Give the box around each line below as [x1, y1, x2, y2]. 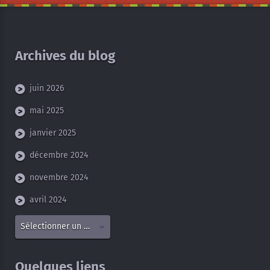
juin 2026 [30, 83, 64, 93]
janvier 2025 [30, 127, 76, 138]
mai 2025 [30, 105, 64, 116]
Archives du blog [15, 48, 115, 64]
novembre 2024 [30, 172, 88, 183]
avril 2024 [30, 194, 66, 205]
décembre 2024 [30, 149, 88, 160]
